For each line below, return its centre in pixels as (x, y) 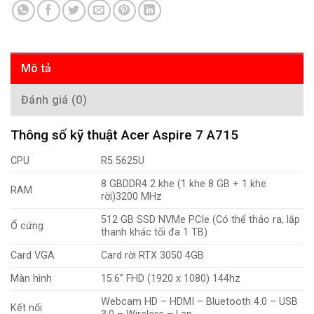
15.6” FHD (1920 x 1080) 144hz (171, 279)
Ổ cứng (27, 226)
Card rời (120, 256)
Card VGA (33, 256)
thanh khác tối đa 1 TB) (155, 233)
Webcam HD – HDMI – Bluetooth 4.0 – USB (200, 302)
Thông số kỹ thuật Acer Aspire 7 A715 (124, 135)
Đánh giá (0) (54, 100)
